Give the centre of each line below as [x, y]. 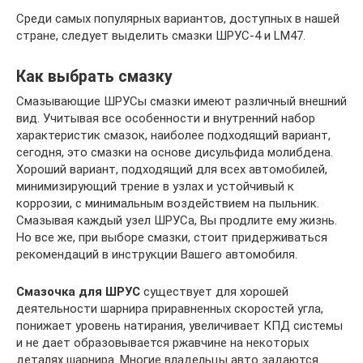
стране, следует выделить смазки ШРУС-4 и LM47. [161, 35]
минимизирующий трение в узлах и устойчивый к [155, 186]
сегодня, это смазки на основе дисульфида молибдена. [175, 152]
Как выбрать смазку [94, 77]
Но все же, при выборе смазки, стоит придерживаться [172, 237]
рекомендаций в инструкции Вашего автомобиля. [157, 254]
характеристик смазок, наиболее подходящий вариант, [173, 135]
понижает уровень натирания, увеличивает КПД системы [179, 325]
